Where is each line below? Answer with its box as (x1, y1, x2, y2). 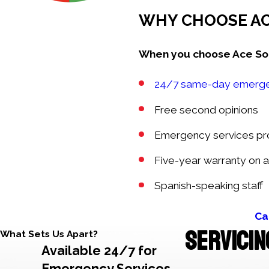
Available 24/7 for (41, 243, 157, 258)
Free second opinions (154, 103, 259, 116)
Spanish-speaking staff (154, 180, 264, 192)
